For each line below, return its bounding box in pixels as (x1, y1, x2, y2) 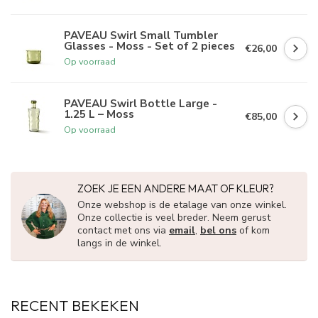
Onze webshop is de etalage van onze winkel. (77, 198, 287, 212)
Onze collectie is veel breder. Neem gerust (77, 211, 270, 224)
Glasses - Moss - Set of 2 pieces (64, 38, 235, 53)
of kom (236, 224, 270, 237)
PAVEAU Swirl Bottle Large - (64, 95, 217, 111)
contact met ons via (77, 224, 169, 237)
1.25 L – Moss (64, 106, 134, 121)
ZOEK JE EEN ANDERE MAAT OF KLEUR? (77, 182, 274, 195)
